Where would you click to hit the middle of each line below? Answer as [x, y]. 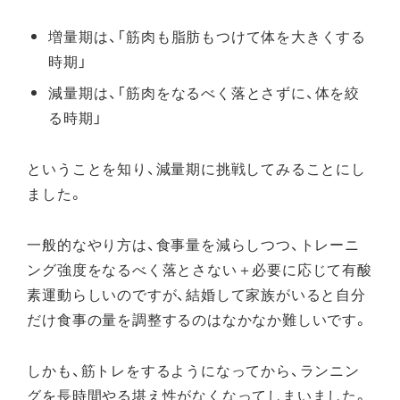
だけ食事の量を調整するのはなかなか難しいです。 [198, 318]
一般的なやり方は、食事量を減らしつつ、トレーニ [193, 243]
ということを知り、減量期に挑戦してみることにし [196, 168]
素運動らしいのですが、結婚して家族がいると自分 [196, 293]
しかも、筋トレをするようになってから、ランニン [193, 369]
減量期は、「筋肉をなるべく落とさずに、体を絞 [204, 92]
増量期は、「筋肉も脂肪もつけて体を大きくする [207, 36]
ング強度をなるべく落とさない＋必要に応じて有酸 [200, 268]
